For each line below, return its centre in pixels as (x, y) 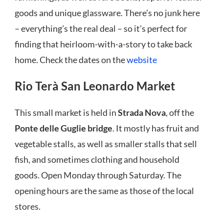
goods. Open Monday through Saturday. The (98, 175)
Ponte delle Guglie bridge (64, 128)
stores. (28, 206)
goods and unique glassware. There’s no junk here (107, 12)
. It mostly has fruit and (156, 128)
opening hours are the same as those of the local (104, 190)
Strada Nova (142, 112)
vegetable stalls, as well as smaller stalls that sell (106, 143)
